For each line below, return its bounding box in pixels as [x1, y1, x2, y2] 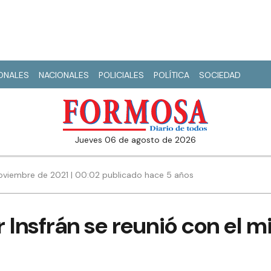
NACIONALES [39, 70, 89, 80]
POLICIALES [99, 70, 144, 80]
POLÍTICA [154, 70, 189, 80]
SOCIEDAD [199, 70, 241, 80]
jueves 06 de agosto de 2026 [79, 134, 196, 146]
